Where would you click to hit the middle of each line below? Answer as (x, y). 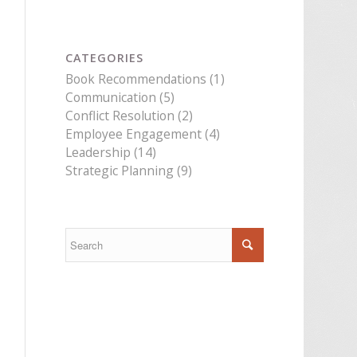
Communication (111, 97)
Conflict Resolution (120, 116)
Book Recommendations (136, 79)
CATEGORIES (105, 58)
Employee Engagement (134, 134)
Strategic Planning (120, 171)
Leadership (98, 152)
